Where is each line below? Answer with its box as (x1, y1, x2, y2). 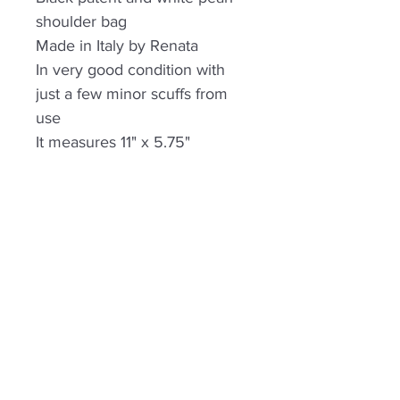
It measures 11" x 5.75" (36, 133, 190, 151)
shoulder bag (36, 12, 127, 30)
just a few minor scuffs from (36, 85, 228, 103)
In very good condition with (36, 61, 225, 79)
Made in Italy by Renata (36, 37, 198, 54)
